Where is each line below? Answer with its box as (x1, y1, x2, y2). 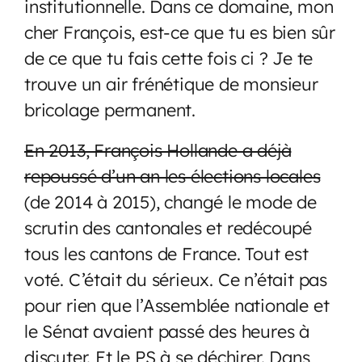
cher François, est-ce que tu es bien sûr (24, 20, 335, 43)
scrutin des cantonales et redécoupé (24, 216, 312, 238)
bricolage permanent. (24, 98, 196, 120)
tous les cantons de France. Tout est (24, 242, 309, 264)
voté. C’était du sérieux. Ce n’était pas (24, 267, 327, 290)
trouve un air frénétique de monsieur (24, 72, 318, 95)
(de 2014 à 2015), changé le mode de (24, 190, 317, 213)
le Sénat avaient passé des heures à (24, 319, 309, 342)
